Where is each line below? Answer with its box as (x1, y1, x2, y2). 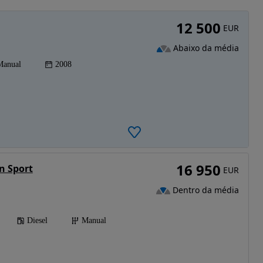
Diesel (26, 216, 48, 225)
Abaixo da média (173, 42, 239, 54)
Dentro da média (172, 184, 239, 196)
